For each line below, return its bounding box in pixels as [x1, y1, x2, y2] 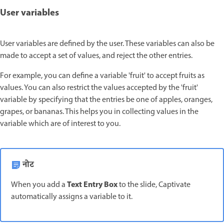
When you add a [11, 178, 67, 191]
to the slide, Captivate [117, 178, 190, 191]
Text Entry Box [67, 178, 117, 191]
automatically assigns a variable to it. [11, 190, 132, 203]
